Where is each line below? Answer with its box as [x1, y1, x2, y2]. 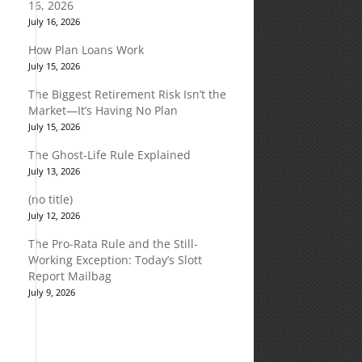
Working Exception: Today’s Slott [27, 252, 202, 267]
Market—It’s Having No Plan [27, 103, 178, 118]
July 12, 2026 [27, 209, 80, 221]
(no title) [27, 192, 73, 207]
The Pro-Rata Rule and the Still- [27, 236, 198, 251]
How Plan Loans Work [27, 42, 144, 57]
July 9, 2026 [27, 286, 75, 298]
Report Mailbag [27, 268, 112, 284]
